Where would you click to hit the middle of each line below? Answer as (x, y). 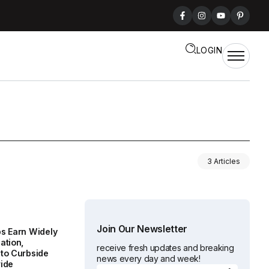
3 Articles (224, 162)
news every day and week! (149, 259)
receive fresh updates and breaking (165, 248)
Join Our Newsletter (142, 229)
